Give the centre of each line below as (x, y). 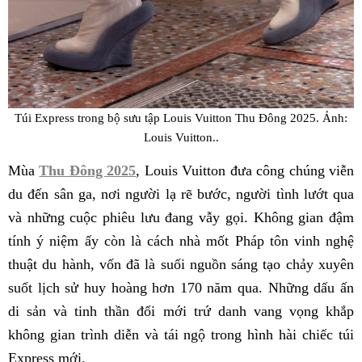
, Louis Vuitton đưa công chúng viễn (245, 171)
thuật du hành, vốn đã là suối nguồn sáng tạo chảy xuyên (181, 265)
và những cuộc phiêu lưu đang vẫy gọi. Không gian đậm (181, 218)
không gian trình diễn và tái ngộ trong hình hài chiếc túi (181, 335)
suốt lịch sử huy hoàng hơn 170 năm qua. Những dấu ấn (181, 288)
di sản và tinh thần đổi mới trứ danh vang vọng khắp (181, 311)
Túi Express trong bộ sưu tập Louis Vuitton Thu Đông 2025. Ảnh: (181, 117)
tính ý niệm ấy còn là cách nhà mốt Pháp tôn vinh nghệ (181, 241)
